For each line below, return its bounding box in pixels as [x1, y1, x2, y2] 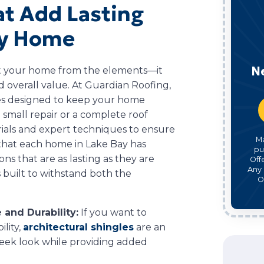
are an [134, 221, 166, 233]
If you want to [78, 206, 147, 218]
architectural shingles [23, 221, 134, 233]
